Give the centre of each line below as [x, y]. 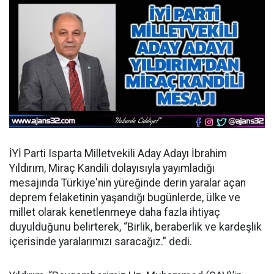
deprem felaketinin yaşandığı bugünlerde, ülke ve [125, 198]
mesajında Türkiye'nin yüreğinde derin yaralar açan [128, 183]
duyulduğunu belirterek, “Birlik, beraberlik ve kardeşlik [135, 227]
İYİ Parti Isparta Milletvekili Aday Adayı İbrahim [118, 154]
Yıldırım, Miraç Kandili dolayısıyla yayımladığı [112, 168]
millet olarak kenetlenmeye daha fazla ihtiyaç [115, 212]
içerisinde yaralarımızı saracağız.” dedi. [101, 242]
